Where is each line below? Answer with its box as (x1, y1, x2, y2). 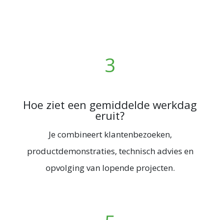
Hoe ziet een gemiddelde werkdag (23, 97, 197, 113)
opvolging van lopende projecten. (45, 162, 175, 174)
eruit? (95, 108, 125, 124)
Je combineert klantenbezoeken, (48, 129, 172, 140)
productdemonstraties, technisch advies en (27, 145, 193, 157)
